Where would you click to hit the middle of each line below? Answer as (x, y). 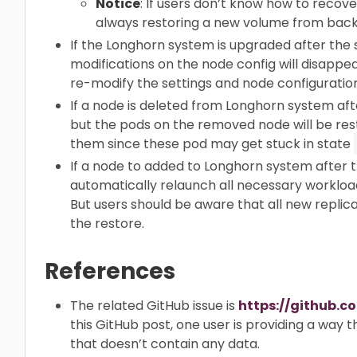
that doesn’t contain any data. (165, 343)
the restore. (107, 223)
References (110, 271)
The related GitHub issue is (154, 305)
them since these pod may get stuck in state (212, 143)
